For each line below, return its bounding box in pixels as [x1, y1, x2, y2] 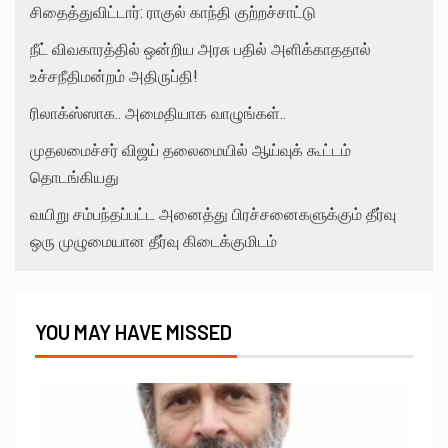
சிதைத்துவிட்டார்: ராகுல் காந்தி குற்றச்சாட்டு [30, 3, 316, 23]
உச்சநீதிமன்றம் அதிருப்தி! [30, 67, 198, 87]
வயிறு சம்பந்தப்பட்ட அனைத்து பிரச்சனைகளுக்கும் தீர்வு [30, 205, 396, 225]
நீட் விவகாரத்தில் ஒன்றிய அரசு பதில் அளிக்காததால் [30, 40, 371, 60]
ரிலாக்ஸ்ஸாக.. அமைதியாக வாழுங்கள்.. [30, 104, 286, 124]
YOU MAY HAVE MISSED [35, 320, 232, 345]
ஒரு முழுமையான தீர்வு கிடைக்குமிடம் [30, 232, 277, 252]
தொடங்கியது [30, 168, 119, 188]
